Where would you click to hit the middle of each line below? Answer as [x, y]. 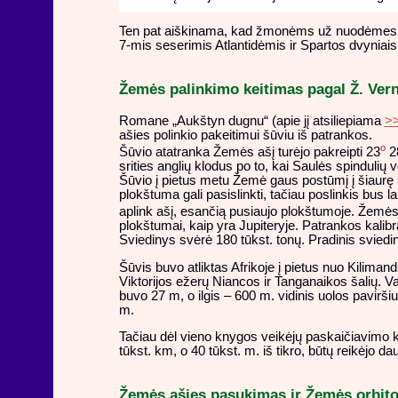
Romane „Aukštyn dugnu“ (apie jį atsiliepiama [251, 121]
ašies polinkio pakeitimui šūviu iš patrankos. [245, 135]
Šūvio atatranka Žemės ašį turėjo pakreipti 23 [249, 152]
